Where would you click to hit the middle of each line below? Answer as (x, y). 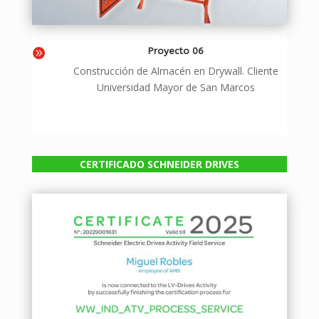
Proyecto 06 (176, 51)
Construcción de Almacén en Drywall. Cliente (176, 70)
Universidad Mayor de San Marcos (176, 87)
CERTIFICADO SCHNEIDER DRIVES (159, 164)
